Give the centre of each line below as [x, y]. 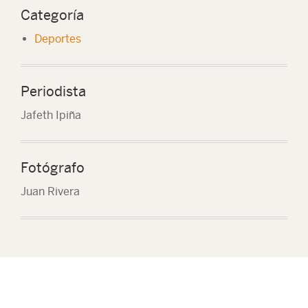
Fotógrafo [53, 167]
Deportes [58, 39]
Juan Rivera [50, 191]
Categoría [52, 15]
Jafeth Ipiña [51, 115]
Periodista [53, 91]
